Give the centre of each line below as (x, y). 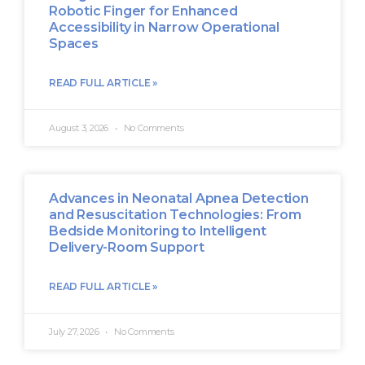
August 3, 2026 (80, 128)
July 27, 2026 (75, 331)
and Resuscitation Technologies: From (175, 214)
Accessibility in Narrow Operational (165, 27)
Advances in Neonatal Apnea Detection (179, 198)
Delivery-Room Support (127, 247)
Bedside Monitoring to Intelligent (158, 231)
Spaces (74, 43)
